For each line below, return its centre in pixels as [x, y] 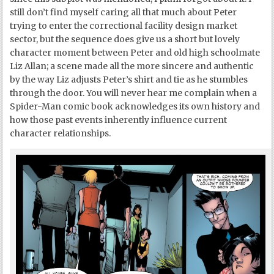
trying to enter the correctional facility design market [124, 26]
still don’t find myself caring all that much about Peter [124, 13]
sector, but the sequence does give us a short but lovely [125, 39]
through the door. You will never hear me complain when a [134, 93]
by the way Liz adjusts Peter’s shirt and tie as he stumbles [129, 80]
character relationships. [61, 134]
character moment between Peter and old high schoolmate [135, 53]
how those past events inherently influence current [119, 120]
